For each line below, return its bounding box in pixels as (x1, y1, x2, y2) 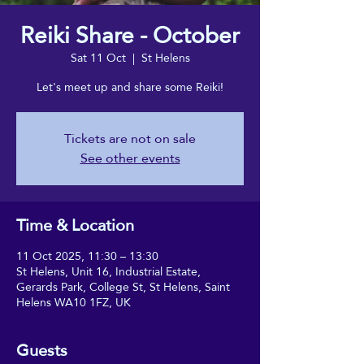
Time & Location (16, 209, 134, 240)
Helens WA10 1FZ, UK (16, 291, 131, 313)
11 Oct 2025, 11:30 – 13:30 (16, 245, 158, 266)
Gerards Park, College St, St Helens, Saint (16, 275, 230, 297)
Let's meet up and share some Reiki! (37, 76, 223, 97)
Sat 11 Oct (70, 46, 126, 68)
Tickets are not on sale (64, 125, 196, 151)
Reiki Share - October (20, 13, 240, 57)
